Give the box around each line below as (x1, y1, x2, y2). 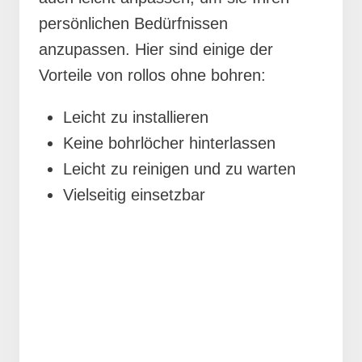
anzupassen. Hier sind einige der (39, 40, 273, 58)
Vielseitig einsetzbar (63, 185, 205, 204)
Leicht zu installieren (63, 107, 208, 126)
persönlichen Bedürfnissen (39, 14, 228, 32)
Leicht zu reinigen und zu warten (63, 159, 296, 178)
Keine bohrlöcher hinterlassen (63, 133, 276, 152)
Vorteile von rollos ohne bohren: (39, 65, 266, 84)
